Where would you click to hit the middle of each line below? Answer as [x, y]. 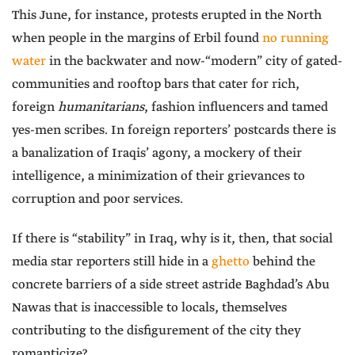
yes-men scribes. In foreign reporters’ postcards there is [174, 131]
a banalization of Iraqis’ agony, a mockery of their [157, 154]
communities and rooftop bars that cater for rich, [156, 85]
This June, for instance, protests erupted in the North [167, 16]
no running [296, 39]
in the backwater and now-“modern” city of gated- [194, 62]
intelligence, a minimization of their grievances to [158, 177]
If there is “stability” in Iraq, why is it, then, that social [172, 239]
